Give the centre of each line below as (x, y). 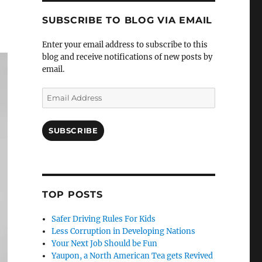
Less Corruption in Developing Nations (124, 232)
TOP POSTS (72, 195)
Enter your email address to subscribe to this (125, 45)
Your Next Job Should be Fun (105, 244)
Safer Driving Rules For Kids (104, 219)
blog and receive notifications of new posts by (127, 57)
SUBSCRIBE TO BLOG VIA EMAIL (127, 20)
